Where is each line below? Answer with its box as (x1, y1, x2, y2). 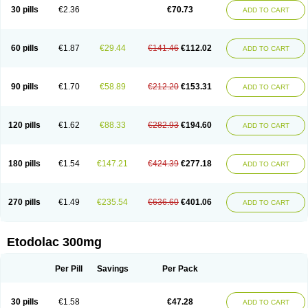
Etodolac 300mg (7, 235, 102, 249)
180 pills (8, 159, 41, 168)
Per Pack (162, 264, 198, 274)
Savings (96, 264, 129, 274)
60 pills (10, 43, 38, 53)
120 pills (8, 120, 41, 130)
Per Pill (55, 264, 82, 274)
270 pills (8, 197, 41, 207)
